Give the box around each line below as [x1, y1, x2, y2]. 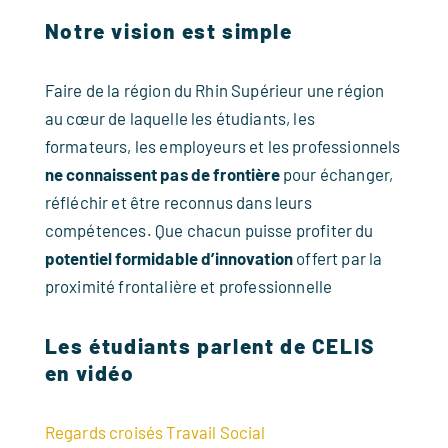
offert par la [293, 248, 383, 268]
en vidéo [44, 360, 135, 385]
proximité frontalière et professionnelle [44, 276, 333, 296]
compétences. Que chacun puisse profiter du [44, 220, 374, 240]
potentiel [44, 248, 113, 268]
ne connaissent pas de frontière [44, 164, 280, 184]
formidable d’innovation [115, 248, 294, 268]
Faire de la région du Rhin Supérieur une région [44, 80, 385, 100]
